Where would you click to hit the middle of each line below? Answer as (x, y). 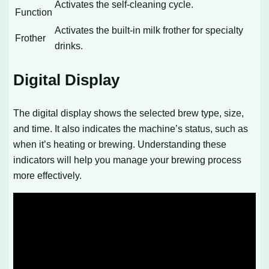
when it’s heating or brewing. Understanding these (120, 144)
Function (34, 12)
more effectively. (48, 175)
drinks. (69, 45)
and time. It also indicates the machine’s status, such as (131, 128)
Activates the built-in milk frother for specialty (149, 30)
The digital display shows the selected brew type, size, (129, 113)
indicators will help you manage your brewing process (128, 159)
